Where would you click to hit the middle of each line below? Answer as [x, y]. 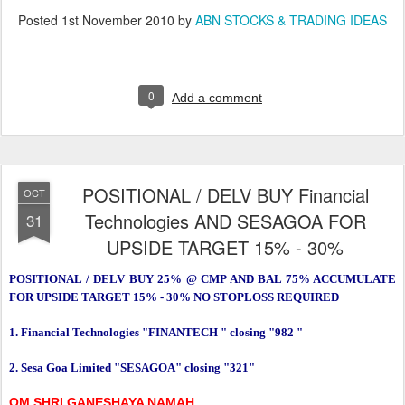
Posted [40, 20]
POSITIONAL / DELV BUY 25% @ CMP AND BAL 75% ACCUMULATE [202, 279]
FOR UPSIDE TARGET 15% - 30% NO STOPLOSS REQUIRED [174, 297]
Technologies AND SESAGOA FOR [225, 221]
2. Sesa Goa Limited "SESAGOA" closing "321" [132, 368]
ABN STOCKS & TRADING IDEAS [291, 20]
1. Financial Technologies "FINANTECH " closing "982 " [156, 333]
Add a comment [217, 98]
